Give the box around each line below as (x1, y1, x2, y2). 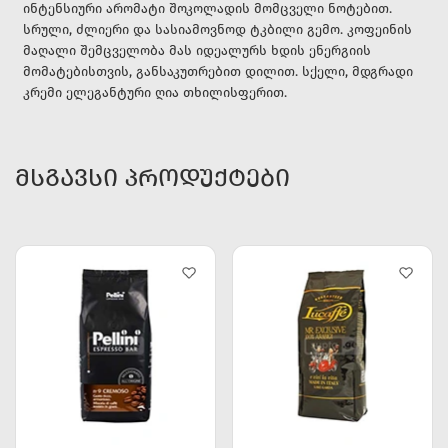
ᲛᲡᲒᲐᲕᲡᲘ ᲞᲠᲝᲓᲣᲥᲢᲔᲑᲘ (15, 162, 290, 194)
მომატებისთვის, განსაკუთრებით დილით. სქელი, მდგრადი (23, 64, 413, 81)
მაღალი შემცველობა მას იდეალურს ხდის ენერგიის (23, 43, 371, 60)
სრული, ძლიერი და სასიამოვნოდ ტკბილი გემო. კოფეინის (23, 22, 412, 39)
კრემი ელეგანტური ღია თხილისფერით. (23, 85, 287, 102)
